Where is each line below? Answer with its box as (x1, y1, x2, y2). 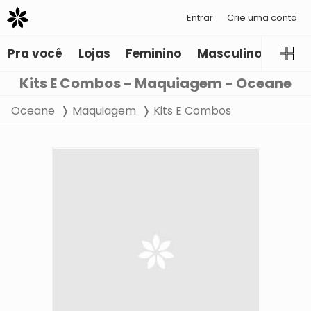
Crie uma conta (227, 10, 297, 24)
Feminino (126, 45, 182, 62)
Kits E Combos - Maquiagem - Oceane (19, 74, 292, 94)
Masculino (196, 45, 262, 62)
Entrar (187, 10, 213, 24)
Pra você (8, 45, 63, 62)
